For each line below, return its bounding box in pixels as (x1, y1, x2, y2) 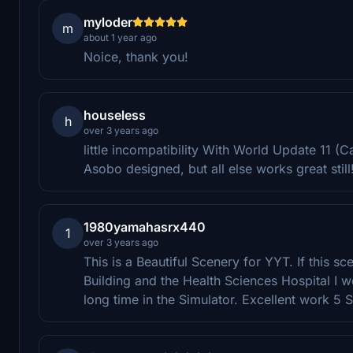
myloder (84, 13, 132, 30)
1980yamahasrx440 (84, 218, 206, 235)
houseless (84, 106, 146, 123)
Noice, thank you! (84, 48, 188, 65)
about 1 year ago (84, 31, 157, 43)
